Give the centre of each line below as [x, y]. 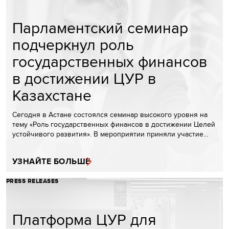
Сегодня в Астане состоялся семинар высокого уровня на [110, 115]
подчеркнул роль [73, 45]
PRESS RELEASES [32, 181]
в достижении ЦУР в [84, 78]
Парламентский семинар [100, 28]
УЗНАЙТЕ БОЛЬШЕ [51, 162]
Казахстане [52, 95]
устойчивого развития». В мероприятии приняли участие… [110, 134]
